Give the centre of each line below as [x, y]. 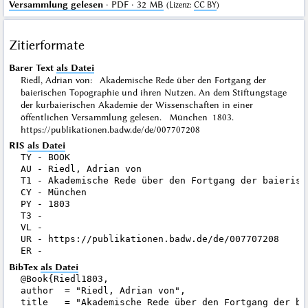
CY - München [53, 192]
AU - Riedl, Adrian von [81, 169]
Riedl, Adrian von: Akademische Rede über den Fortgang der [143, 79]
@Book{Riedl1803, [64, 278]
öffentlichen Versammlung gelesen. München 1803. [131, 117]
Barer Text [31, 67]
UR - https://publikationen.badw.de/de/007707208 [150, 239]
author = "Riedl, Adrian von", [103, 290]
